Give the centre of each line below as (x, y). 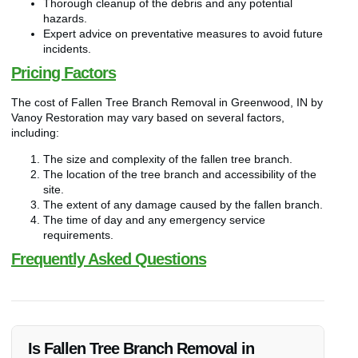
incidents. (67, 48)
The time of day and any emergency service (154, 220)
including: (35, 132)
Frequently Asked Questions (109, 259)
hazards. (65, 18)
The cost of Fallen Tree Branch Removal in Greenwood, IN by (167, 102)
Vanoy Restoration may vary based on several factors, (148, 117)
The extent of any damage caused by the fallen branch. (183, 205)
